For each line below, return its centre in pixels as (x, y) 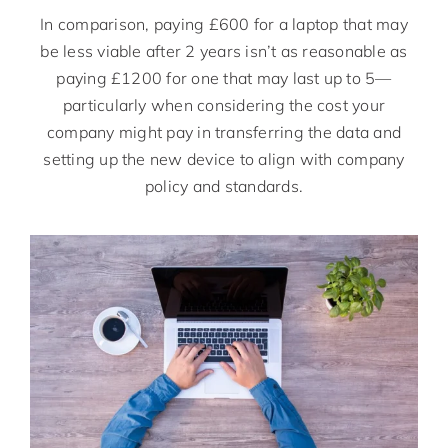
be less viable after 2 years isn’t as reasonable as (224, 50)
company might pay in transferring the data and (224, 131)
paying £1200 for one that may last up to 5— (224, 77)
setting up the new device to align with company (224, 158)
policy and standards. (224, 185)
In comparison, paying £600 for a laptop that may (224, 23)
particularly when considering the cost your (224, 104)
